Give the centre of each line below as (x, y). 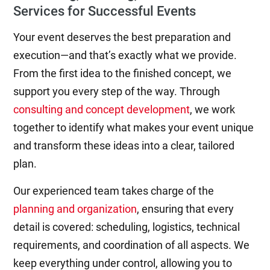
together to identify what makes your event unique (134, 127)
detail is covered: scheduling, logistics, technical (127, 227)
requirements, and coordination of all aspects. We (132, 245)
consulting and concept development (102, 109)
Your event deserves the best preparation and (122, 37)
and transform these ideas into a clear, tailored (124, 146)
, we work (213, 109)
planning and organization (75, 209)
